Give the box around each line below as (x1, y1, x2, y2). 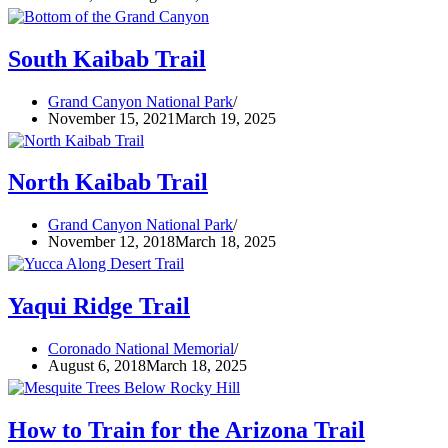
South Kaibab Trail (8, 45, 206, 72)
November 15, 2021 (48, 109, 175, 127)
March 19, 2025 (175, 109, 276, 127)
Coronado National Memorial (48, 340, 234, 358)
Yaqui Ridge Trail (8, 293, 190, 320)
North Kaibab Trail (8, 169, 208, 196)
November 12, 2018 (48, 233, 175, 251)
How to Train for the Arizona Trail (8, 417, 365, 444)
